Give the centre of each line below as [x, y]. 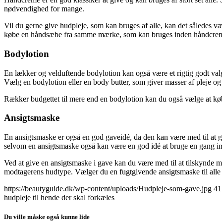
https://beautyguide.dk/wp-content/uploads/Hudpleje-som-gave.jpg [108, 189]
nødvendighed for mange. [44, 9]
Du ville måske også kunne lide [47, 217]
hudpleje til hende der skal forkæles [59, 198]
